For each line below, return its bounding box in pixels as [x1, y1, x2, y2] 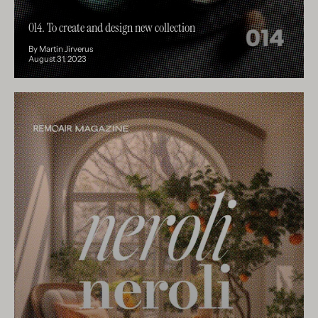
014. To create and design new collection [28, 19, 195, 37]
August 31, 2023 [28, 54, 87, 65]
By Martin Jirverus [28, 44, 93, 55]
